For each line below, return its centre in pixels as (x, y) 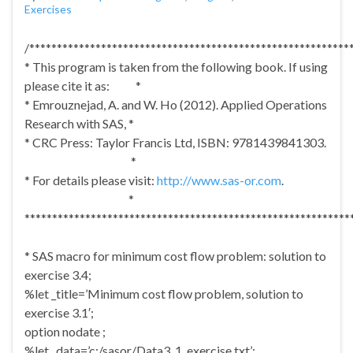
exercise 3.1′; (59, 313)
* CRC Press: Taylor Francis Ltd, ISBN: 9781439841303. (176, 143)
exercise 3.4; (58, 275)
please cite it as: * (83, 86)
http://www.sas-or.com (219, 180)
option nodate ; (65, 332)
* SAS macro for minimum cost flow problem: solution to (175, 256)
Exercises (48, 9)
